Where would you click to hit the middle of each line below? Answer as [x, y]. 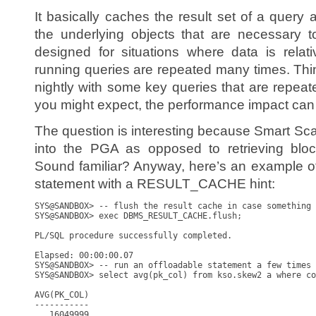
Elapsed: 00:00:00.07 [84, 255]
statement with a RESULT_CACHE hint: [155, 184]
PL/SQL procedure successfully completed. [133, 236]
